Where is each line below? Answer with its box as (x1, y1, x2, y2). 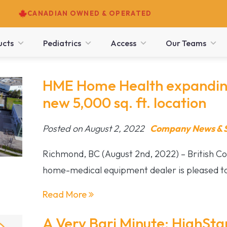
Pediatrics (43, 37, 81, 48)
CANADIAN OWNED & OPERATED (27, 9, 152, 18)
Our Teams (165, 37, 206, 48)
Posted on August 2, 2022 (42, 122, 146, 134)
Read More (42, 188, 89, 200)
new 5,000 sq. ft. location (42, 93, 206, 112)
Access (110, 37, 136, 48)
